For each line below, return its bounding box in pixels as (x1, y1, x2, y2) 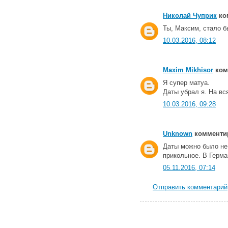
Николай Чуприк (163, 12, 217, 20)
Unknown (163, 130, 192, 138)
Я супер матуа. (163, 78, 210, 87)
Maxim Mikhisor (163, 66, 213, 74)
